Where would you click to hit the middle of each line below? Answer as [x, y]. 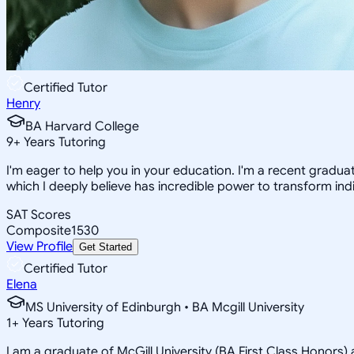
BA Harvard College [82, 126]
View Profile [40, 246]
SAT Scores [39, 215]
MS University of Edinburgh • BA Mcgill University [165, 307]
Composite [39, 230]
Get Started [105, 247]
